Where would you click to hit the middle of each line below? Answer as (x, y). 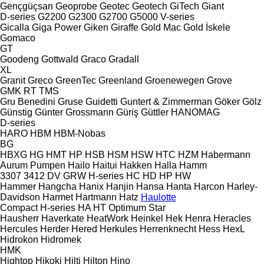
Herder (55, 229)
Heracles (232, 218)
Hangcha (57, 186)
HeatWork (108, 218)
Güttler (155, 112)
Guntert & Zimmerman (166, 101)
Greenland (121, 80)
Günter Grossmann (74, 112)
